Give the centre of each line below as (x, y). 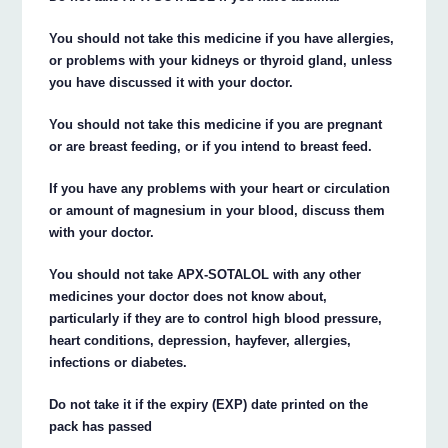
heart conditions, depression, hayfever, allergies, (200, 341)
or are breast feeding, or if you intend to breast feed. (211, 147)
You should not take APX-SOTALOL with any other (205, 275)
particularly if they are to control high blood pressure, (216, 319)
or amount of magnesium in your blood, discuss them (217, 211)
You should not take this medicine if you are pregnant (216, 125)
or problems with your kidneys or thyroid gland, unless (221, 61)
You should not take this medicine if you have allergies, (222, 39)
